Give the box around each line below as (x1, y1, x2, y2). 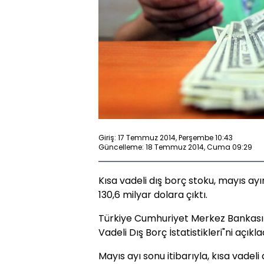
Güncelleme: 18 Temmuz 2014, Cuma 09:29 (98, 141, 252, 152)
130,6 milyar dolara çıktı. (98, 188, 207, 202)
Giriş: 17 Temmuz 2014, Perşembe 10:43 (98, 132, 233, 143)
